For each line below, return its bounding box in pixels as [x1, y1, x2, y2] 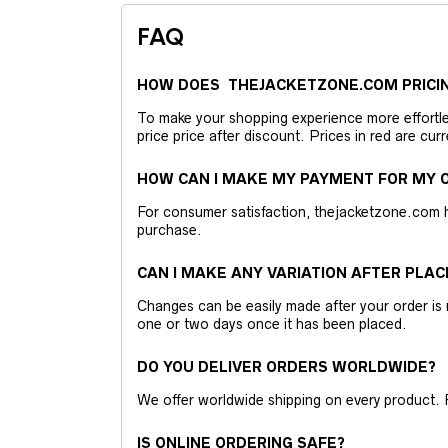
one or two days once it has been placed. [136, 316, 407, 333]
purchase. [136, 222, 202, 239]
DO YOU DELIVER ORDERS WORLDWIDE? [136, 359, 436, 376]
